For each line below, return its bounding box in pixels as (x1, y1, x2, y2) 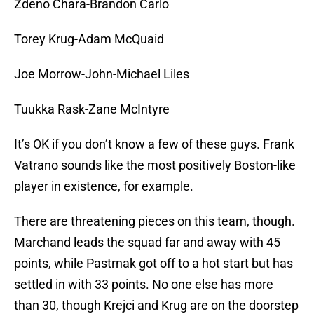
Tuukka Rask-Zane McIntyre (14, 102, 170, 117)
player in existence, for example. (14, 179, 193, 194)
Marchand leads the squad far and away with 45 (14, 235, 280, 250)
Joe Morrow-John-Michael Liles (14, 67, 189, 82)
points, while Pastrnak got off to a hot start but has (14, 256, 293, 271)
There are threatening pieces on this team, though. (14, 214, 295, 229)
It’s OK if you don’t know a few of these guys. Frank (14, 137, 294, 152)
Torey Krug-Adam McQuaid (14, 32, 164, 47)
